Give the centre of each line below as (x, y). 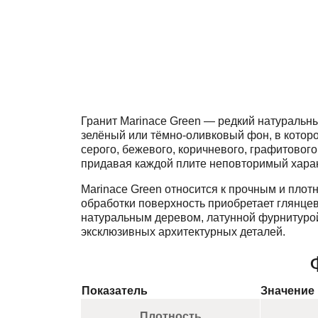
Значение (287, 290)
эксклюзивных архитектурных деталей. (183, 231)
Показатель (115, 290)
